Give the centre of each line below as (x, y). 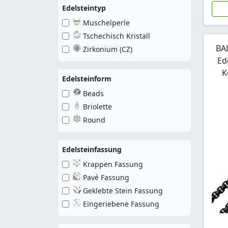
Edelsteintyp (84, 8)
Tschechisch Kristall (117, 36)
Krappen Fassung (113, 164)
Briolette (97, 107)
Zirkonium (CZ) (108, 49)
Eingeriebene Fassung (121, 204)
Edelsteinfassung (92, 149)
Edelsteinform (87, 79)
